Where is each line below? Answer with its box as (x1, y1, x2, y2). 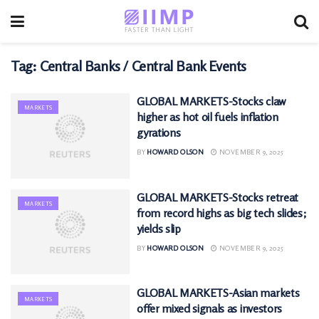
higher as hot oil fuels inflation (137, 110, 278, 124)
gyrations (137, 125, 181, 140)
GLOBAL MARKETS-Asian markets (137, 286, 300, 300)
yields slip (137, 221, 181, 236)
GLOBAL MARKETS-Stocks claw (137, 94, 286, 108)
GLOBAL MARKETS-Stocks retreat (137, 189, 298, 204)
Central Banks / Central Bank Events (40, 57, 247, 75)
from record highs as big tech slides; (137, 205, 307, 220)
